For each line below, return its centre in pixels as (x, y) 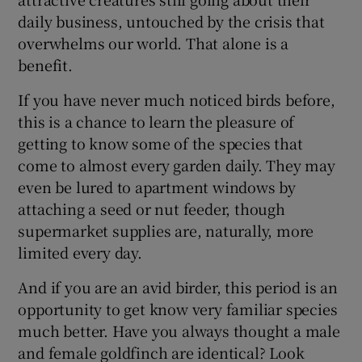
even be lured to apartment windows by (157, 187)
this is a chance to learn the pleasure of (156, 122)
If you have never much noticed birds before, (177, 100)
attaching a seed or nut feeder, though (152, 209)
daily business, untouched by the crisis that (171, 21)
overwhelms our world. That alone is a (154, 43)
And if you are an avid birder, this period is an (178, 287)
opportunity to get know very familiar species (178, 309)
